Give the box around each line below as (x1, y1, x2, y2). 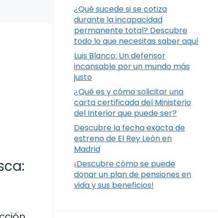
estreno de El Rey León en (74, 133, 172, 144)
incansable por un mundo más (74, 61, 190, 72)
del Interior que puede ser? (74, 108, 177, 119)
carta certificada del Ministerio (74, 97, 191, 108)
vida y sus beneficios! (74, 180, 154, 191)
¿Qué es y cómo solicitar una (74, 86, 183, 97)
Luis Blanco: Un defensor (74, 50, 165, 61)
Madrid (74, 144, 100, 155)
